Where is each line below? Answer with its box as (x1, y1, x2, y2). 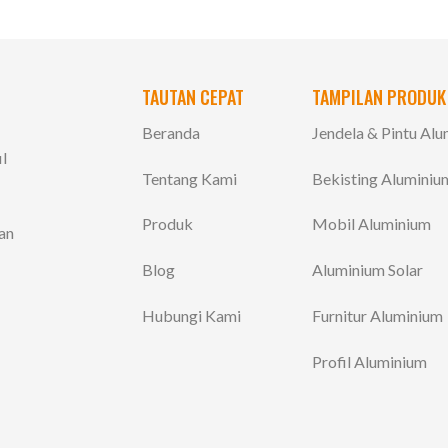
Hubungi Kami (141, 306, 241, 326)
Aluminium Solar (312, 260, 424, 280)
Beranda (141, 122, 200, 142)
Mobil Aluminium (312, 214, 432, 234)
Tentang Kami (141, 168, 237, 188)
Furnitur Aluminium (312, 306, 444, 326)
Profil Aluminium (312, 351, 428, 371)
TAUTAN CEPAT (141, 83, 244, 110)
